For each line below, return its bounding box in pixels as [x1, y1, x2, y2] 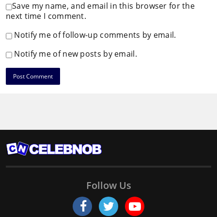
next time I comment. [6, 11, 87, 22]
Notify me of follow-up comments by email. [14, 30, 176, 41]
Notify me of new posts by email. [14, 48, 137, 60]
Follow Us [86, 179, 131, 192]
